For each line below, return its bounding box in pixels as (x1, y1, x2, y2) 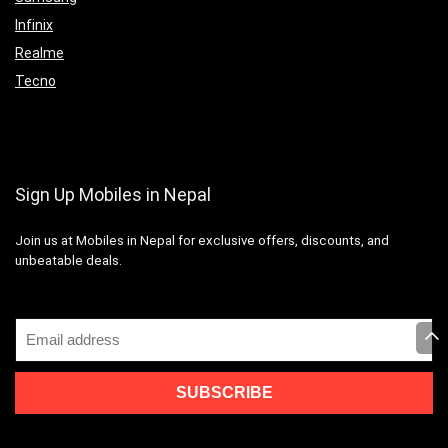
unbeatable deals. (15, 253, 122, 269)
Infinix (15, 17, 53, 34)
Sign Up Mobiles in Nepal (15, 184, 211, 206)
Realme (15, 45, 64, 62)
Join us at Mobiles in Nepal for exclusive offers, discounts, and (15, 233, 389, 249)
